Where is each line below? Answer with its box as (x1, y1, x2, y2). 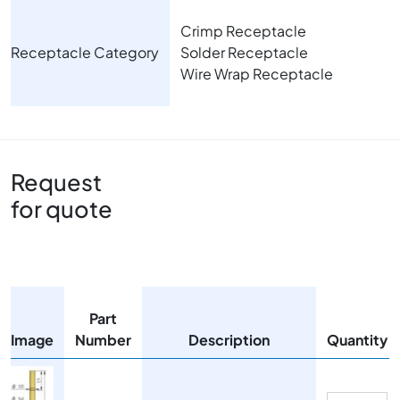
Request (11, 168, 102, 197)
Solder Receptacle (180, 43, 308, 62)
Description (188, 330, 270, 350)
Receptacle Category (11, 43, 159, 62)
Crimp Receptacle (180, 21, 306, 41)
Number (75, 330, 131, 350)
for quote (11, 195, 112, 224)
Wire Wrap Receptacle (180, 64, 333, 84)
